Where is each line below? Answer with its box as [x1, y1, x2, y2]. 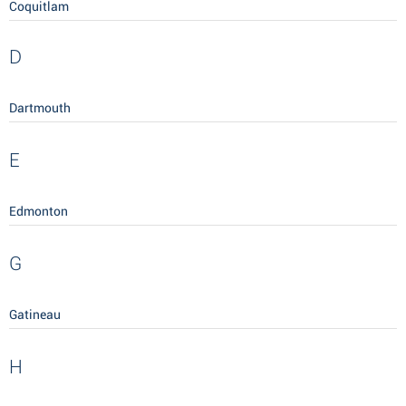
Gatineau [9, 307, 61, 323]
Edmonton [9, 204, 68, 219]
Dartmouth [9, 101, 71, 116]
